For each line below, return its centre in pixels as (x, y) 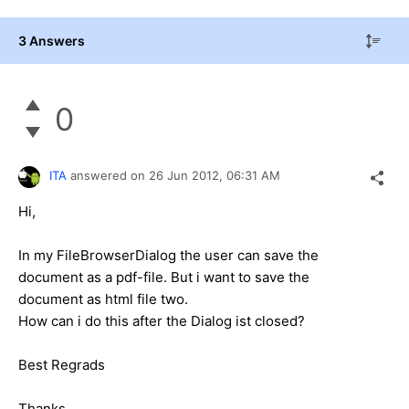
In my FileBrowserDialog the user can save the (168, 256)
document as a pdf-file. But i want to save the (164, 278)
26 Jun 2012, (188, 176)
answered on (110, 176)
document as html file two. (103, 299)
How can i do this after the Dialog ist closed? (162, 321)
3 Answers (52, 40)
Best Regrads (62, 365)
